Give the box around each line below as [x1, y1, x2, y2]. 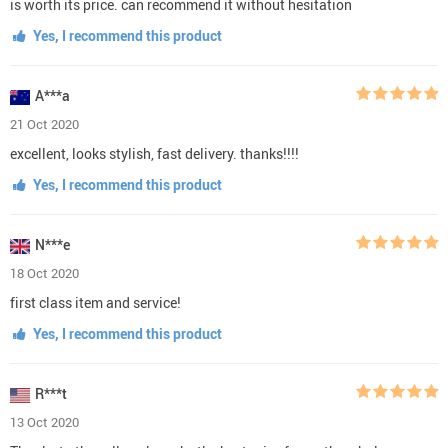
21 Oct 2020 [10, 114, 79, 133]
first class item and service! [10, 292, 181, 312]
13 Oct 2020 [10, 412, 79, 431]
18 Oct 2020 [10, 263, 79, 282]
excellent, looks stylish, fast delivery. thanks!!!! [10, 143, 299, 163]
